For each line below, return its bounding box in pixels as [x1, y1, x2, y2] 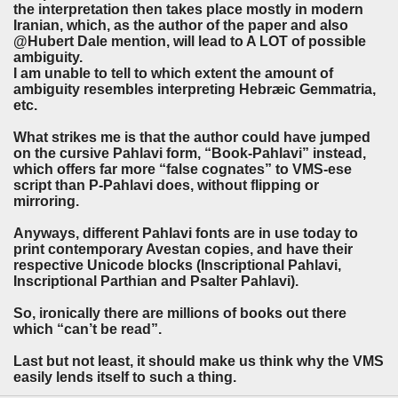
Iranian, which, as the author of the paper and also [13, 18, 348, 34]
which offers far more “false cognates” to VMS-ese [13, 162, 352, 178]
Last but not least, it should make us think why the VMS [13, 354, 384, 370]
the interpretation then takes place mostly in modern [13, 2, 363, 18]
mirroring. [13, 194, 79, 210]
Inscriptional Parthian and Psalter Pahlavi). [13, 274, 302, 290]
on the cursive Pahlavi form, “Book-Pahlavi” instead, [13, 146, 366, 162]
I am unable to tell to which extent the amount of [13, 66, 333, 82]
